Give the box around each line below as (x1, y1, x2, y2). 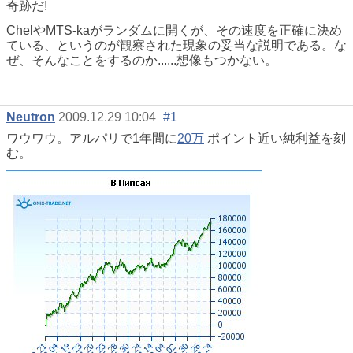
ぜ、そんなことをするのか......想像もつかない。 (6, 54, 277, 68)
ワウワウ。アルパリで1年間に (6, 132, 177, 146)
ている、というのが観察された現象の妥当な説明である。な (6, 39, 347, 53)
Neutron (6, 110, 55, 124)
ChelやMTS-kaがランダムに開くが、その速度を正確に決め (6, 24, 342, 38)
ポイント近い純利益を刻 (204, 132, 346, 146)
